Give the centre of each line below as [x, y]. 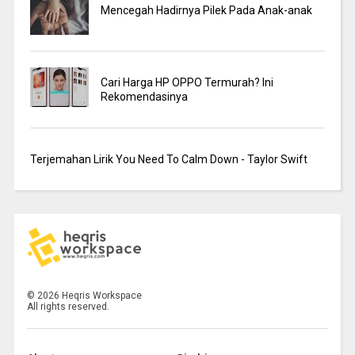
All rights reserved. [69, 306]
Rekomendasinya [145, 97]
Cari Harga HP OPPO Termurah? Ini [187, 83]
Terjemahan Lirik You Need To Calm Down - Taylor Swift [168, 160]
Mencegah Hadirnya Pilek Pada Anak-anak [207, 11]
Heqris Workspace [101, 295]
